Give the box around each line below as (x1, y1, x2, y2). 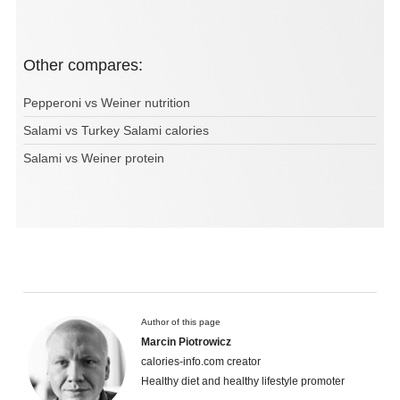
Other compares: (36, 55, 143, 74)
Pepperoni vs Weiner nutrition (23, 95, 190, 110)
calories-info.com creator (141, 354, 261, 368)
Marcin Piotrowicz (141, 335, 231, 348)
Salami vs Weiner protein (23, 150, 164, 165)
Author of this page (141, 316, 221, 327)
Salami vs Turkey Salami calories (23, 122, 209, 137)
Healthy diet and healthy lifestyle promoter (141, 374, 345, 387)
